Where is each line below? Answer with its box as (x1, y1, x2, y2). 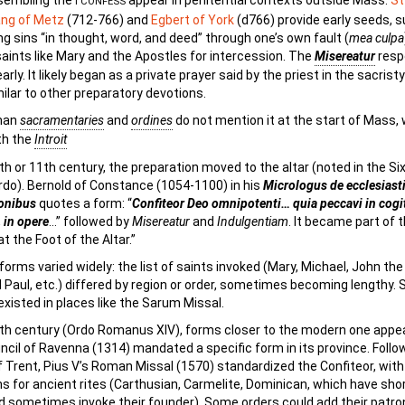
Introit (34, 132, 67, 146)
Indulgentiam (217, 214, 288, 229)
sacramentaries (20, 113, 104, 127)
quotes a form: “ (36, 196, 132, 211)
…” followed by (49, 214, 132, 229)
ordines (131, 113, 173, 127)
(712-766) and (64, 13, 151, 27)
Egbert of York (151, 13, 234, 27)
